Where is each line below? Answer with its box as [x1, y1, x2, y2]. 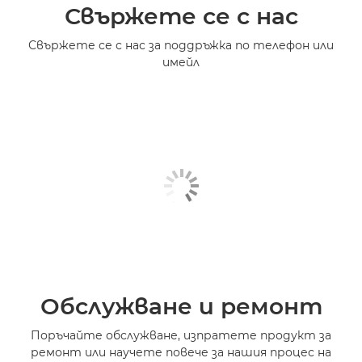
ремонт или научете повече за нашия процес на [31, 344, 331, 360]
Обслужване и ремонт [40, 292, 322, 320]
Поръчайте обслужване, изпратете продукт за [31, 327, 331, 343]
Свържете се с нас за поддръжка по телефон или [28, 37, 334, 53]
